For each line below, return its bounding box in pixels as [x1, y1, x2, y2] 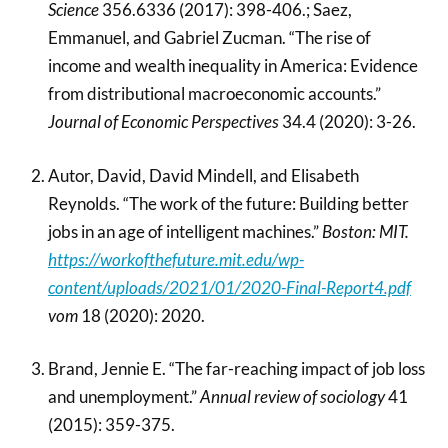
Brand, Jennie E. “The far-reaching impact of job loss [47, 358, 425, 379]
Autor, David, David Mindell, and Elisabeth [47, 164, 359, 186]
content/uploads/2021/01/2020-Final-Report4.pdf [47, 276, 411, 298]
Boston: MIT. [321, 220, 409, 242]
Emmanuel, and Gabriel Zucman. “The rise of [47, 27, 371, 48]
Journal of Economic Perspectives [47, 111, 279, 132]
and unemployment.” [47, 386, 200, 407]
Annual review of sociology [199, 386, 385, 407]
